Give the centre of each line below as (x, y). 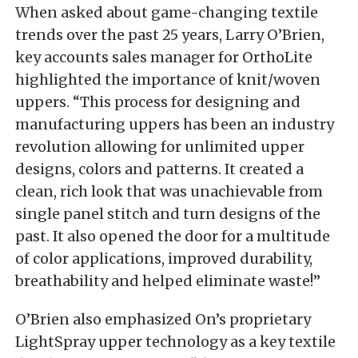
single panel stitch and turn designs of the (168, 214)
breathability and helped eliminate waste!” (168, 281)
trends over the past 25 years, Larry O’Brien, (170, 35)
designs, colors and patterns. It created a (159, 169)
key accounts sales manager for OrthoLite (164, 58)
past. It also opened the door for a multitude (173, 237)
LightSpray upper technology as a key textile (175, 342)
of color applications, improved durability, (164, 259)
